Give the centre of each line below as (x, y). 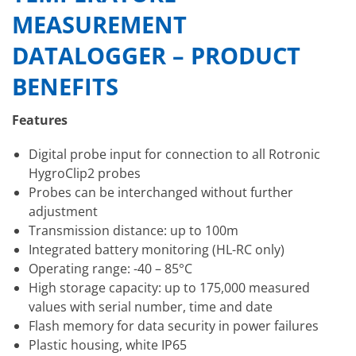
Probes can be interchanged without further (161, 193)
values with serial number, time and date (150, 307)
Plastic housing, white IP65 (107, 345)
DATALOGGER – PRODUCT (156, 55)
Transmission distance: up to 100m (133, 231)
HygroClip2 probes (84, 174)
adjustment (63, 212)
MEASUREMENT (99, 24)
